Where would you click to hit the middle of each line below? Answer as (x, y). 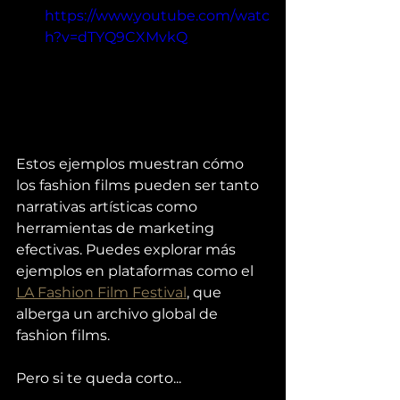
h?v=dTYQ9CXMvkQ (116, 37)
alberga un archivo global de (119, 313)
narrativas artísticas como (108, 206)
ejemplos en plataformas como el (137, 271)
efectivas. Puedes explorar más (128, 249)
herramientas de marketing (117, 228)
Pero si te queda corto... (99, 378)
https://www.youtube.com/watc (157, 16)
